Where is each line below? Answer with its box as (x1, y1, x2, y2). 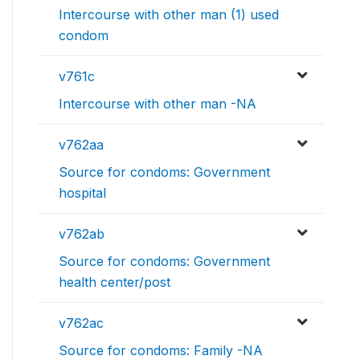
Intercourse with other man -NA (59, 96, 256, 112)
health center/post (59, 274, 170, 291)
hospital (59, 185, 106, 202)
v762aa (59, 137, 104, 153)
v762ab (59, 226, 104, 243)
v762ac (59, 315, 104, 332)
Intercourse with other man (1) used (59, 6, 279, 23)
